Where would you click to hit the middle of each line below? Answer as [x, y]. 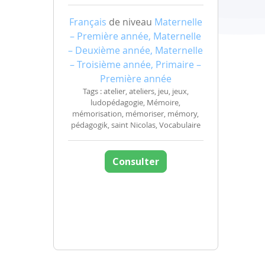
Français [88, 22]
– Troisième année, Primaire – [135, 64]
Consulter [135, 161]
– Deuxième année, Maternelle [135, 50]
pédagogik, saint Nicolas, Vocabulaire [135, 125]
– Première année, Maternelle [135, 36]
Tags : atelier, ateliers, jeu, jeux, [135, 91]
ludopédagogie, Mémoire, [135, 102]
